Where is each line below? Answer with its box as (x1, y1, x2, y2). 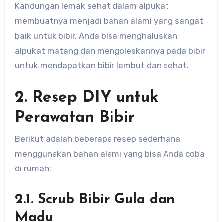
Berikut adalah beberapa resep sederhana (14, 134, 180, 144)
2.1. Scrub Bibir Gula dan (14, 193, 175, 207)
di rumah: (14, 164, 51, 174)
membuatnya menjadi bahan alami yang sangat (14, 15, 203, 26)
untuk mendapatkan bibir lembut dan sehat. (14, 60, 189, 70)
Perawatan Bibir (14, 110, 135, 126)
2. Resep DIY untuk (14, 89, 158, 106)
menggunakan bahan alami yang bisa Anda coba (14, 149, 205, 159)
